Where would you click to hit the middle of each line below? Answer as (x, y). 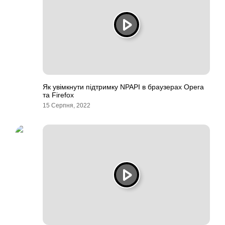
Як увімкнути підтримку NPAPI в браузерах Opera (123, 87)
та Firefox (58, 95)
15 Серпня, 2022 (67, 105)
